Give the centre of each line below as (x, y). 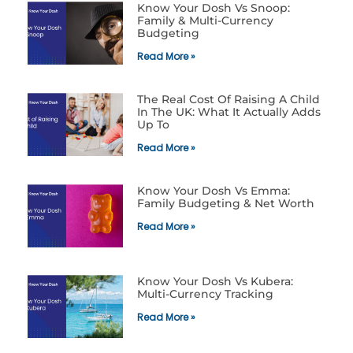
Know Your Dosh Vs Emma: (213, 191)
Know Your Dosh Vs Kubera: (215, 282)
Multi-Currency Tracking (205, 294)
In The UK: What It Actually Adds (229, 112)
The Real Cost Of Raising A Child (228, 100)
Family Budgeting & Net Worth (225, 204)
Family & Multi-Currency (205, 21)
